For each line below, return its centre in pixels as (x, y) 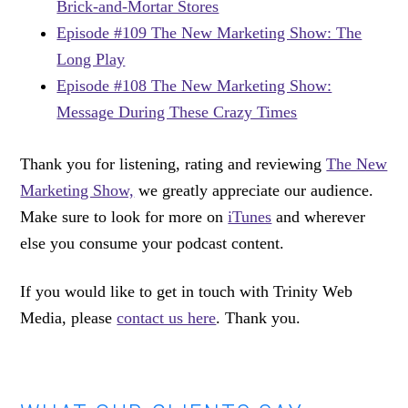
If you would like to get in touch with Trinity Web (187, 292)
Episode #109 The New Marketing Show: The (209, 33)
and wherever (319, 217)
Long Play (91, 60)
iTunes (250, 217)
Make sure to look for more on (124, 217)
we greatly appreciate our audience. (254, 191)
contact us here (167, 318)
